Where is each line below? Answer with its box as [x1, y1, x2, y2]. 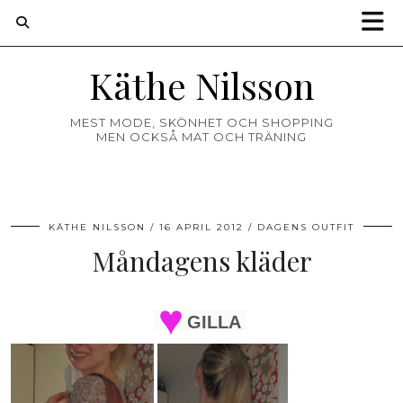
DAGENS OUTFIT [257, 221, 354, 233]
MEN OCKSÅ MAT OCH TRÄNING [96, 130, 307, 144]
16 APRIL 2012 [159, 221, 244, 233]
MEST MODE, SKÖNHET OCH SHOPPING [69, 115, 334, 130]
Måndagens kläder [91, 243, 312, 279]
